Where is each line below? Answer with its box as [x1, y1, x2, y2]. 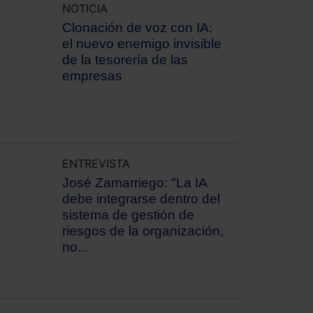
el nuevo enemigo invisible [61, 36, 221, 52]
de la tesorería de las [61, 52, 188, 68]
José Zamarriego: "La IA [61, 175, 207, 191]
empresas [61, 68, 122, 84]
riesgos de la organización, [61, 224, 224, 239]
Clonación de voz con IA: [61, 20, 212, 36]
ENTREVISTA [61, 156, 130, 171]
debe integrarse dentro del [61, 191, 220, 207]
